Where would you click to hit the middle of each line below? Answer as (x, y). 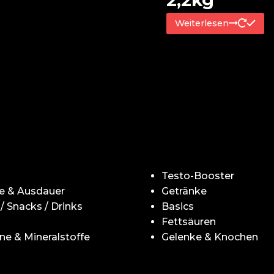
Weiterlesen (202, 23)
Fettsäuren (189, 221)
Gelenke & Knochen (210, 237)
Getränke (184, 191)
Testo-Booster (198, 176)
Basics (178, 206)
